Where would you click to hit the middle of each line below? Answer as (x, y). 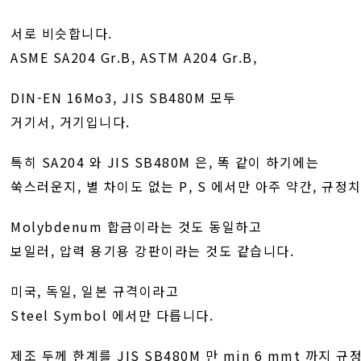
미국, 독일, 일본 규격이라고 (95, 291)
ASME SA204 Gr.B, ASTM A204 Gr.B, (134, 57)
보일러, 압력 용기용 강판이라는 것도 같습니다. (153, 251)
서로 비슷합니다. (62, 33)
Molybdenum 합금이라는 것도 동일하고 (137, 226)
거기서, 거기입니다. (71, 122)
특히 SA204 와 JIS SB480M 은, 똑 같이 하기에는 (165, 162)
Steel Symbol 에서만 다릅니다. (112, 315)
